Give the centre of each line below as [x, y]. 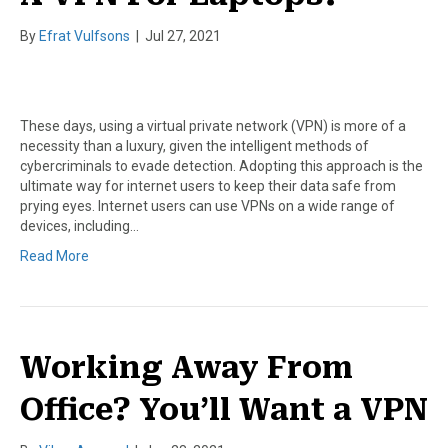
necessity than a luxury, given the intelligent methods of [194, 145]
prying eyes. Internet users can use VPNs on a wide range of [207, 205]
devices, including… [79, 225]
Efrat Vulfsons [84, 35]
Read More [54, 255]
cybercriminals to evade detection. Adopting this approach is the [221, 165]
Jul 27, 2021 [183, 35]
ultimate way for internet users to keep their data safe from [208, 185]
